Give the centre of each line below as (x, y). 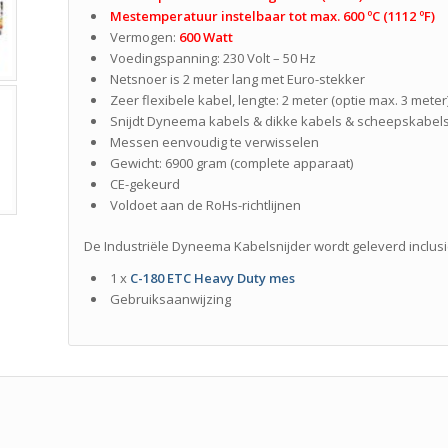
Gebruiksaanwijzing (171, 299)
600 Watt (206, 37)
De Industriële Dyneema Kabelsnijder (199, 246)
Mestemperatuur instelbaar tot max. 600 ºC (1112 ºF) (273, 16)
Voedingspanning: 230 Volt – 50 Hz (213, 58)
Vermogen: (145, 37)
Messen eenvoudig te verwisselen (215, 142)
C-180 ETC (161, 278)
